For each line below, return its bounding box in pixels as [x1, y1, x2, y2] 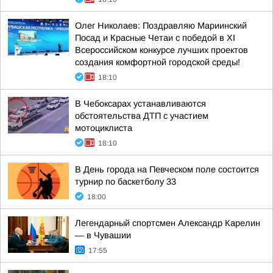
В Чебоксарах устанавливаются [75, 99, 206, 108]
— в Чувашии [75, 230, 131, 240]
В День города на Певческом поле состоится [75, 165, 259, 174]
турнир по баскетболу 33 [75, 177, 176, 186]
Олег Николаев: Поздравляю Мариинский [75, 21, 247, 30]
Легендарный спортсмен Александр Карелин [75, 218, 260, 228]
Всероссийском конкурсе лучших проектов [75, 45, 248, 55]
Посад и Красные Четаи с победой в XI [75, 33, 235, 43]
